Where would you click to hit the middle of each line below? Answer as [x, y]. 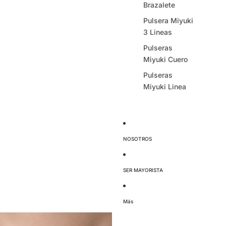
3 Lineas [158, 32]
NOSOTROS [137, 139]
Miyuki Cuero [165, 59]
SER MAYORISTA [143, 170]
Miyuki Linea [165, 87]
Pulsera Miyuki [168, 20]
